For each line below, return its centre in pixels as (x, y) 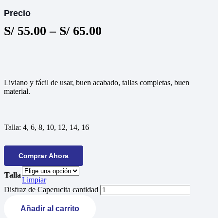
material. (17, 91)
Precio (17, 13)
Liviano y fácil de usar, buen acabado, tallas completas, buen (97, 82)
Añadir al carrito (50, 209)
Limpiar (34, 180)
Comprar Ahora (44, 155)
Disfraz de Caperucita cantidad (51, 190)
